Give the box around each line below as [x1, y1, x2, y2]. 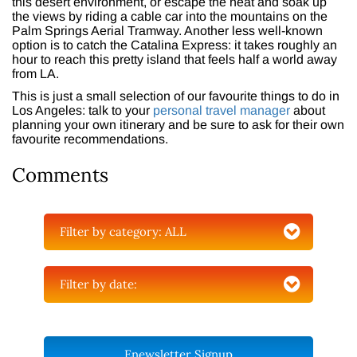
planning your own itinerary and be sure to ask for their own [12, 118, 344, 132]
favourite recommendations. [12, 132, 168, 147]
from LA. [12, 67, 59, 81]
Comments [12, 163, 108, 188]
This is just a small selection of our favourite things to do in [12, 89, 339, 104]
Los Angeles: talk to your [12, 104, 153, 118]
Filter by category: [60, 224, 165, 240]
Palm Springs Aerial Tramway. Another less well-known [12, 24, 323, 38]
